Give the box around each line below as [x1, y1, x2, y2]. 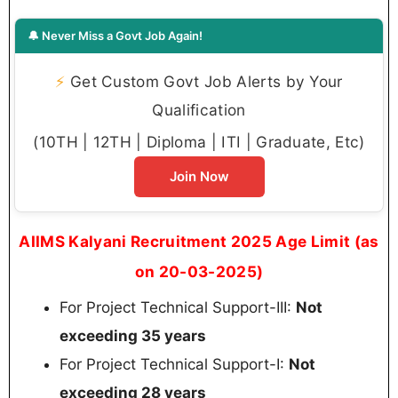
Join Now [169, 168, 229, 186]
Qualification [152, 100, 246, 120]
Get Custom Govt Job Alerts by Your [65, 72, 343, 92]
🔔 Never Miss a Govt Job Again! [28, 28, 203, 44]
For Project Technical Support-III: [60, 298, 296, 317]
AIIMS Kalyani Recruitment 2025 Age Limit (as [19, 232, 379, 251]
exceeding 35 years [60, 327, 206, 346]
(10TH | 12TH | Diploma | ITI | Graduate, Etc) [33, 132, 365, 152]
